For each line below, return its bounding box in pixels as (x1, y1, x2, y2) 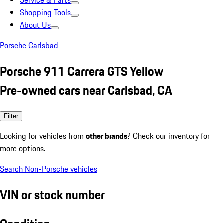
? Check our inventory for (127, 129, 210, 142)
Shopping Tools (20, 6, 71, 18)
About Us (20, 19, 51, 31)
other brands (86, 129, 127, 142)
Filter (4, 112, 18, 120)
